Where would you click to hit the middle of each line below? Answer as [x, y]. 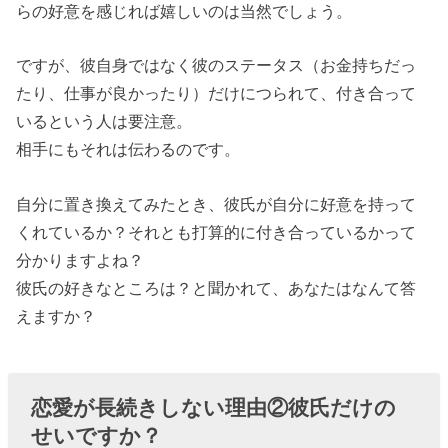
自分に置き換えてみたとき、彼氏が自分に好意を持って [216, 203]
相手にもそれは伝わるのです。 [128, 149]
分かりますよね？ [80, 259]
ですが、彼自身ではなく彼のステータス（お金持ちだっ [216, 65]
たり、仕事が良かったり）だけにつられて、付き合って [216, 93]
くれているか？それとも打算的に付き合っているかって [216, 231]
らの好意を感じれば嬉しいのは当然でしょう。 [184, 11]
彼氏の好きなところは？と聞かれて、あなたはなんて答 [216, 287]
